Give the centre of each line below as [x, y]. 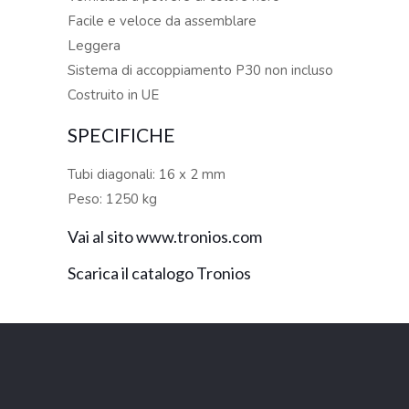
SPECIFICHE [122, 135]
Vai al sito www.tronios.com [165, 236]
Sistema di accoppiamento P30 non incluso [201, 70]
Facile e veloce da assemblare [163, 21]
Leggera [94, 46]
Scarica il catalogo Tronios [160, 273]
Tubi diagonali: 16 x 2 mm [147, 174]
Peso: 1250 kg [113, 199]
